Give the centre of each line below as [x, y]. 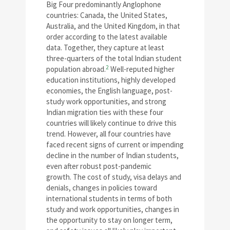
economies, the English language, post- [109, 91]
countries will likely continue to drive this [111, 123]
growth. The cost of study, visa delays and [114, 177]
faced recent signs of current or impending [115, 145]
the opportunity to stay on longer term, [109, 220]
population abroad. [76, 69]
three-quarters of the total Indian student [114, 59]
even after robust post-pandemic [99, 166]
